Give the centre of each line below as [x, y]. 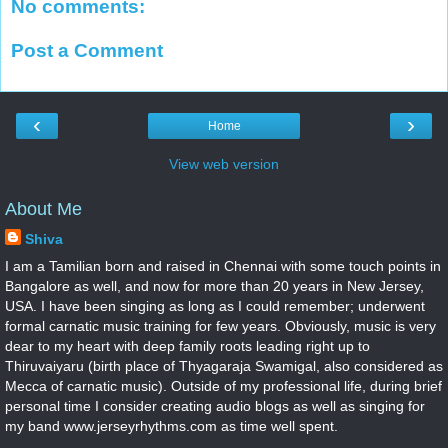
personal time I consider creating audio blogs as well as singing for [215, 406]
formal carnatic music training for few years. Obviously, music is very [220, 326]
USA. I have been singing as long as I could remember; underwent [215, 306]
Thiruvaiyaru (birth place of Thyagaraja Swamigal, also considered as [224, 366]
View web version [224, 164]
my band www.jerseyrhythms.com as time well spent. [171, 426]
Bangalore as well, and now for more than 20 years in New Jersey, [214, 286]
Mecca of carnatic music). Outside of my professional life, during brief [223, 386]
